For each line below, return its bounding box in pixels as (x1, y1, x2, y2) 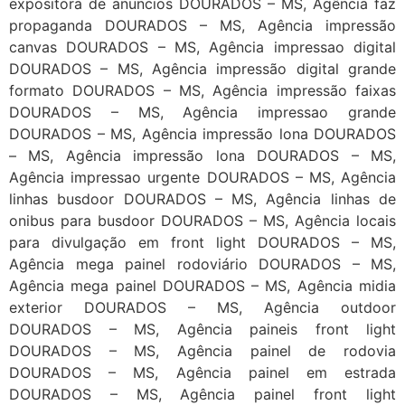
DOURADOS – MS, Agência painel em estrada (9, 363, 396, 382)
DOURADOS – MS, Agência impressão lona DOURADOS (9, 125, 396, 144)
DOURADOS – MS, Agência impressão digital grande (9, 60, 396, 79)
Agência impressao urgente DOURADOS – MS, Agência (9, 168, 396, 187)
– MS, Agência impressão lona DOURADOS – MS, (9, 146, 396, 165)
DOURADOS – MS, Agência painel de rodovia (9, 342, 396, 361)
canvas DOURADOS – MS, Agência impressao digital (9, 38, 396, 57)
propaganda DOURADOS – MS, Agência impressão (9, 16, 396, 35)
